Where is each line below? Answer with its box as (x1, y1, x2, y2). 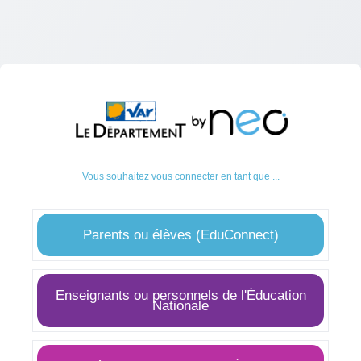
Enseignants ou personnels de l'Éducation (55, 288, 306, 303)
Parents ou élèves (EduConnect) (82, 227, 279, 243)
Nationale (152, 298, 209, 313)
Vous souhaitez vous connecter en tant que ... (81, 171, 280, 182)
